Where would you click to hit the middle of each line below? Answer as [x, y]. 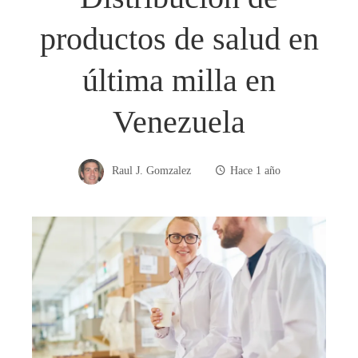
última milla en [179, 80]
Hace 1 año [255, 171]
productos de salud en [179, 38]
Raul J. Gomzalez [151, 171]
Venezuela [179, 121]
